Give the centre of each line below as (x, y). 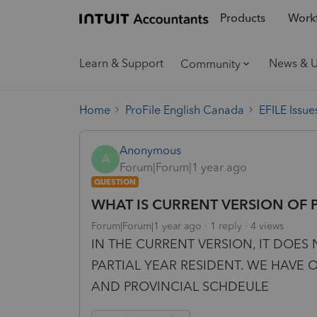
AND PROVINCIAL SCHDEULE (180, 286)
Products (242, 18)
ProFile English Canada (185, 110)
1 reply (226, 226)
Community (211, 64)
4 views (267, 226)
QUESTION (115, 181)
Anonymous (150, 150)
